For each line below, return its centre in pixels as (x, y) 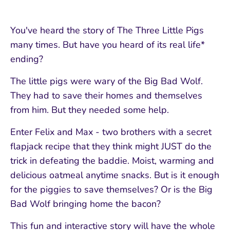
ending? (27, 59)
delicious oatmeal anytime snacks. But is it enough (115, 175)
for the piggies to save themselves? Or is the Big (111, 189)
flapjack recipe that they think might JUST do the (111, 146)
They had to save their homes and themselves (106, 95)
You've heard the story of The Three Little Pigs (107, 30)
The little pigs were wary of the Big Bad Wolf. (107, 81)
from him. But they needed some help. (90, 110)
